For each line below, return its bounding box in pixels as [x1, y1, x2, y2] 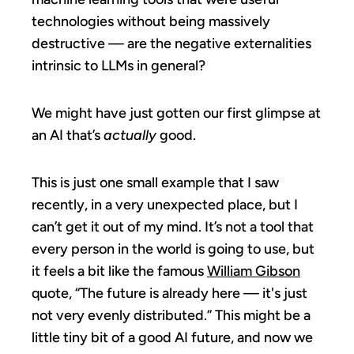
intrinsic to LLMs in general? [32, 56, 205, 74]
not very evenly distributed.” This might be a [32, 306, 311, 324]
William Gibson [207, 262, 300, 280]
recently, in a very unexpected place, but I [32, 195, 298, 213]
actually [104, 126, 156, 144]
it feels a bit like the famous [32, 262, 207, 280]
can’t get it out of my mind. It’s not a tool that [32, 217, 314, 235]
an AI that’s [32, 126, 104, 144]
